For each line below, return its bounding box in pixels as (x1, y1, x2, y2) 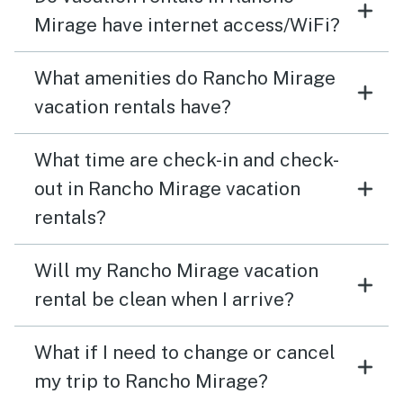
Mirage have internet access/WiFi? (34, 13, 340, 37)
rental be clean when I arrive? (34, 288, 294, 311)
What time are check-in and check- (34, 148, 339, 172)
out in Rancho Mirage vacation (34, 177, 300, 201)
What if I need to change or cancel (34, 341, 336, 364)
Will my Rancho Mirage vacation (34, 259, 318, 282)
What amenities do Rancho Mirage (34, 67, 336, 90)
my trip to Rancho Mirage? (34, 370, 268, 393)
